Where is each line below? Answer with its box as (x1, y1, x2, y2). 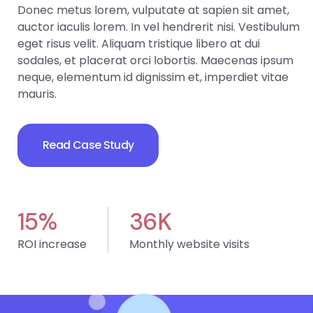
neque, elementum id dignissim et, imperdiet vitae (17, 68, 289, 85)
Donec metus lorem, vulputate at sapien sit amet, (17, 1, 289, 18)
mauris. (17, 85, 57, 102)
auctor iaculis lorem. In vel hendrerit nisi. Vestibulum (17, 18, 300, 35)
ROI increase (17, 236, 87, 253)
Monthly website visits (129, 236, 249, 253)
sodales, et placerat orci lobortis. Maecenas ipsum (17, 52, 293, 68)
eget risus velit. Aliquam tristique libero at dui (17, 35, 260, 52)
